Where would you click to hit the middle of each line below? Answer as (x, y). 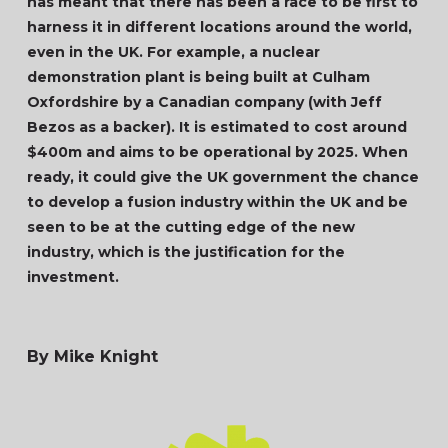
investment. (72, 277)
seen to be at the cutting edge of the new (190, 227)
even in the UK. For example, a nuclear (173, 52)
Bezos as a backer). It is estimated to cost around (216, 127)
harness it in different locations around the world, (219, 27)
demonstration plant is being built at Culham (198, 77)
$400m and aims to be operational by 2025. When (217, 152)
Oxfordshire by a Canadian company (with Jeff (204, 102)
